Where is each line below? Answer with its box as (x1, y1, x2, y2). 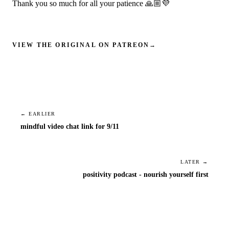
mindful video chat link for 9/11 (20, 122, 119, 130)
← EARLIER (20, 111, 56, 117)
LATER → (180, 159, 209, 165)
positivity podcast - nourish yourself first (83, 170, 209, 178)
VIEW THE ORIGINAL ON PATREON (12, 41, 150, 49)
